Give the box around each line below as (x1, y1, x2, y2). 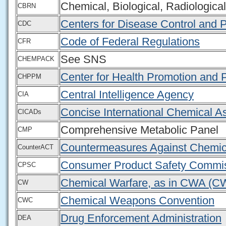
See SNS (61, 52, 106, 66)
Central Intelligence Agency (61, 88, 194, 101)
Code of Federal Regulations (61, 35, 200, 48)
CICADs (18, 107, 41, 116)
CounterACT (18, 143, 53, 151)
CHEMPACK (18, 54, 54, 63)
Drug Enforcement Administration (61, 211, 221, 224)
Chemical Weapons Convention (61, 194, 214, 207)
